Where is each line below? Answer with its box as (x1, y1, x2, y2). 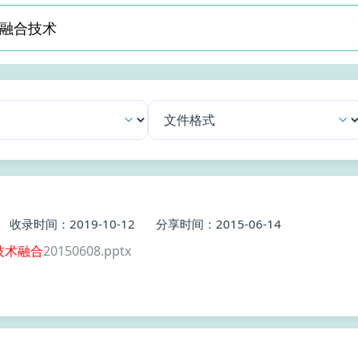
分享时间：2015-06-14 (156, 216, 281, 232)
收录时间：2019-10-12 (10, 216, 135, 232)
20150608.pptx (43, 242, 131, 260)
